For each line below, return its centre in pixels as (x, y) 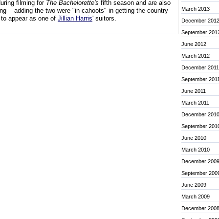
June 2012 (194, 44)
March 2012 (196, 56)
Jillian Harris (75, 18)
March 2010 (196, 150)
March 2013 (196, 9)
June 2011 (194, 91)
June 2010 (194, 138)
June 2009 (194, 185)
